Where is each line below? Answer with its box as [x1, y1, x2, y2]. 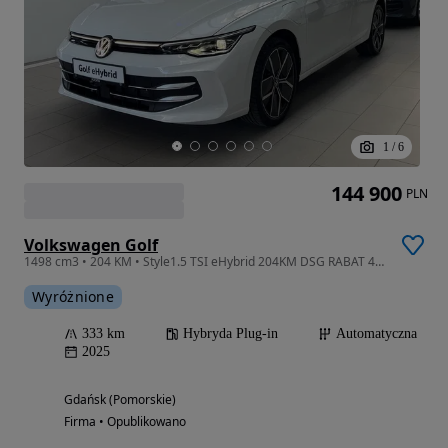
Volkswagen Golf [24, 233, 158, 256]
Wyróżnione [32, 286, 114, 306]
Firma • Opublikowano [64, 412, 186, 430]
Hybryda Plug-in [183, 325, 278, 341]
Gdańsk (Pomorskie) [64, 390, 176, 408]
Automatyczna [336, 325, 417, 341]
